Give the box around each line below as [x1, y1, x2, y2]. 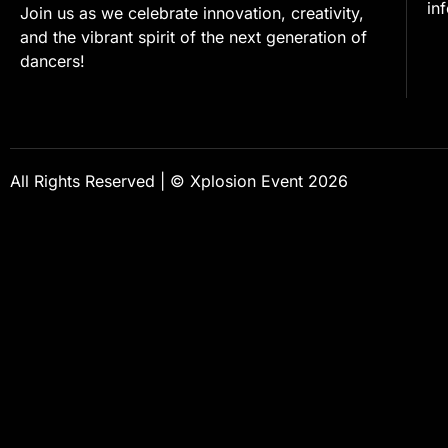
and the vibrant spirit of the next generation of [20, 27, 367, 48]
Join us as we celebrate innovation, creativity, [20, 3, 364, 24]
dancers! [20, 51, 85, 72]
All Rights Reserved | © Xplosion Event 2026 [10, 170, 348, 191]
